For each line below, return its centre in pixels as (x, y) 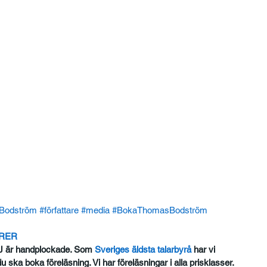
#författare (59, 210)
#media (96, 210)
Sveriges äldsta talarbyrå (142, 250)
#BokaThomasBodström (160, 210)
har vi (205, 250)
